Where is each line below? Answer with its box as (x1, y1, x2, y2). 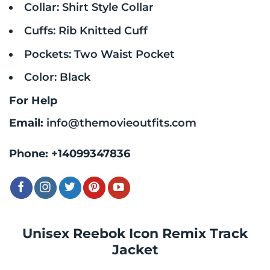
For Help (9, 94, 57, 107)
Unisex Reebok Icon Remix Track (22, 225, 248, 242)
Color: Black (24, 71, 90, 84)
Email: (9, 116, 46, 130)
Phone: (9, 147, 51, 160)
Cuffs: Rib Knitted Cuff (24, 24, 148, 37)
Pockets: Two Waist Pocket (24, 47, 175, 60)
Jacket (111, 242, 159, 258)
